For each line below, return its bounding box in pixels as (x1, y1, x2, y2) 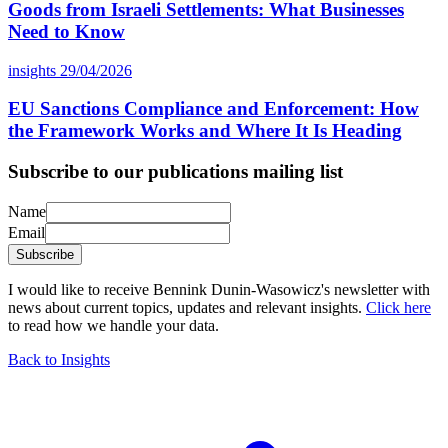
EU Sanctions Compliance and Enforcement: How (8, 98, 419, 120)
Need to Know (8, 20, 125, 42)
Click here (366, 298, 431, 316)
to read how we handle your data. (8, 316, 219, 334)
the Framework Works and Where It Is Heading (8, 120, 402, 142)
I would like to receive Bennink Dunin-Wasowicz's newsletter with (8, 280, 430, 298)
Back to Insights (8, 350, 110, 368)
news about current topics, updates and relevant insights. (8, 298, 366, 316)
